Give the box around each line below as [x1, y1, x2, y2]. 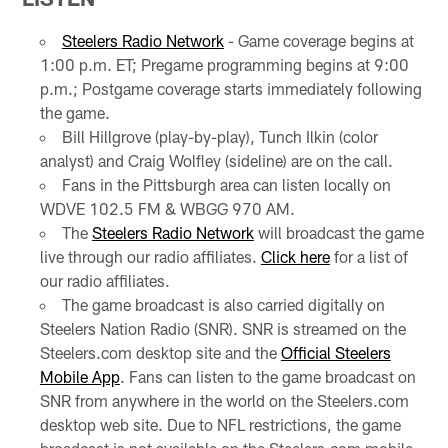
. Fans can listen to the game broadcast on [119, 367, 416, 387]
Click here [260, 247, 330, 267]
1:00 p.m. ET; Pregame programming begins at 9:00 [39, 55, 409, 75]
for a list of [329, 247, 408, 267]
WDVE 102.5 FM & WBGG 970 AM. [39, 199, 295, 219]
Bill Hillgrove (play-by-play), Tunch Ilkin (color [61, 127, 378, 147]
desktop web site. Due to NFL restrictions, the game [39, 415, 401, 435]
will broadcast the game [253, 223, 424, 243]
